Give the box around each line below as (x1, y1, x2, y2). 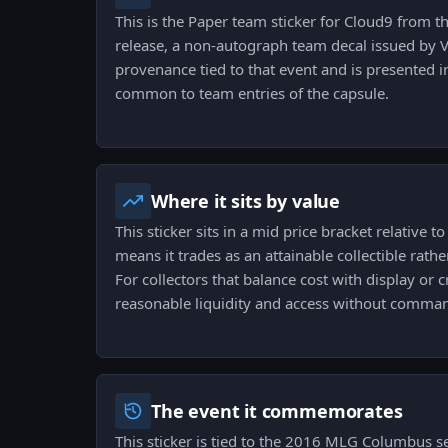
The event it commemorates (151, 399, 403, 424)
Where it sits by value (151, 189, 341, 214)
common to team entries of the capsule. (115, 83, 389, 104)
